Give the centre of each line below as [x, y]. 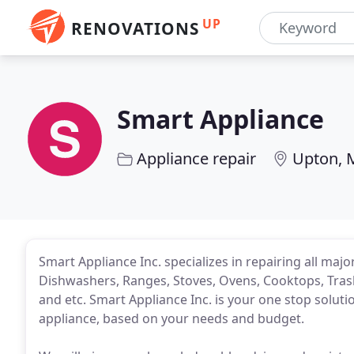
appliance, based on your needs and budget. [171, 318]
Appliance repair [196, 158]
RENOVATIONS [135, 28]
